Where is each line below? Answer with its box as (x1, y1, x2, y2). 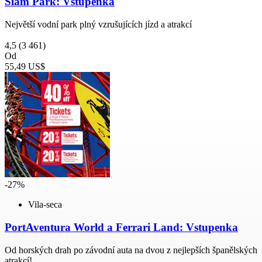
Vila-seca (28, 199, 62, 210)
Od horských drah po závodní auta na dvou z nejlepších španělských (5, 244, 257, 255)
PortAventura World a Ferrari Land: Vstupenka (5, 220, 238, 233)
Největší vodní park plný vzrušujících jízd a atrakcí (5, 19, 192, 30)
